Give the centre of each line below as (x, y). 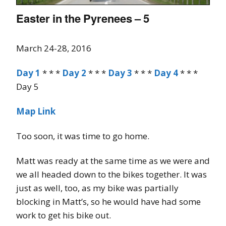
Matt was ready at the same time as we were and (113, 161)
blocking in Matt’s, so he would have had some (108, 202)
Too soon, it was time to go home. (83, 136)
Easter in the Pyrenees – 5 (83, 18)
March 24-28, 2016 (54, 48)
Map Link (36, 111)
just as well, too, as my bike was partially (97, 188)
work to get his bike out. (64, 215)
